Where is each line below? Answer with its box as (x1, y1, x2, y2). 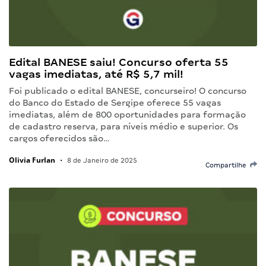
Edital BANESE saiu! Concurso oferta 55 (9, 55, 229, 68)
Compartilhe (205, 161, 250, 169)
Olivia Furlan (9, 154, 55, 165)
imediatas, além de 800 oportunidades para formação (9, 109, 246, 119)
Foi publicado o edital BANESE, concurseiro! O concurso (9, 85, 246, 96)
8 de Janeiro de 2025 (65, 156, 137, 164)
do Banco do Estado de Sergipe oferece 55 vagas (9, 97, 221, 107)
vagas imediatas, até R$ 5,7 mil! (9, 67, 183, 80)
